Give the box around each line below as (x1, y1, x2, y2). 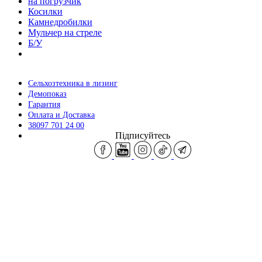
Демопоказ (28, 89, 67, 98)
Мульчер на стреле (28, 27, 102, 37)
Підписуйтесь (115, 130, 170, 140)
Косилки (28, 6, 63, 16)
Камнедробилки (28, 16, 92, 27)
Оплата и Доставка (28, 110, 95, 119)
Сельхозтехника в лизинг (28, 78, 118, 88)
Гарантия (28, 99, 60, 109)
